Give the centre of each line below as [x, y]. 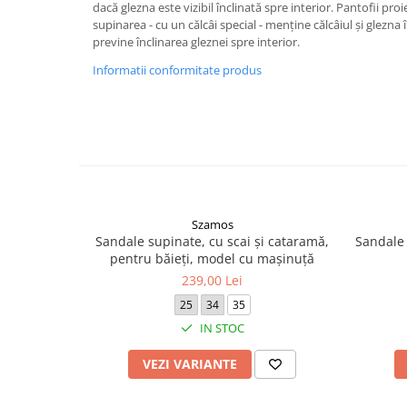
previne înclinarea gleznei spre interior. [196, 42]
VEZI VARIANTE [190, 364]
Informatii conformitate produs [177, 70]
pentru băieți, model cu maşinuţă [212, 258]
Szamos [212, 224]
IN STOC [220, 328]
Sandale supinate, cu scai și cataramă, [212, 241]
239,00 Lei [212, 280]
